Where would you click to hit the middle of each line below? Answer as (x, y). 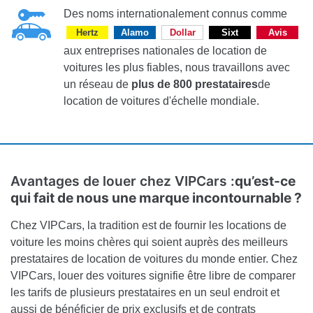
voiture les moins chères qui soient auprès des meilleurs (149, 242)
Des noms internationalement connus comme (175, 14)
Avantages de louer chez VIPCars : (123, 181)
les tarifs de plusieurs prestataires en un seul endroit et (145, 293)
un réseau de (97, 85)
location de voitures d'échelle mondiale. (161, 101)
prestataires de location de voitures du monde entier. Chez (154, 259)
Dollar (182, 33)
